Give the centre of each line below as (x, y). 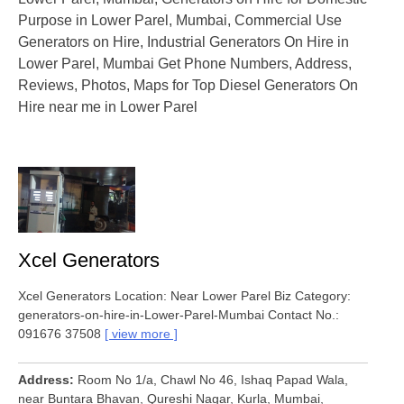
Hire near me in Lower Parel (108, 107)
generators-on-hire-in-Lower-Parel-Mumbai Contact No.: (179, 314)
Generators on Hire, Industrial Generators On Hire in (184, 42)
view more (141, 333)
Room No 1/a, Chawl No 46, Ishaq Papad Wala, (213, 379)
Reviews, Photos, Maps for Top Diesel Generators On (188, 86)
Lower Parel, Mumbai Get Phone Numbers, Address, (185, 64)
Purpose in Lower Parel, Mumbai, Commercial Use (180, 21)
